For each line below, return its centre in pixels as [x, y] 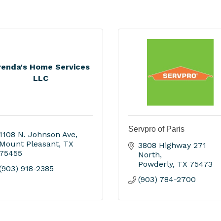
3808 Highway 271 [172, 145]
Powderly [155, 164]
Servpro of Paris [156, 129]
